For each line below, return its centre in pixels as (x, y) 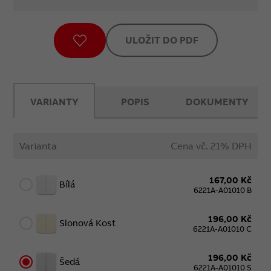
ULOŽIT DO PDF (162, 40)
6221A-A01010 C (222, 228)
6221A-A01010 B (222, 190)
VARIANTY (54, 101)
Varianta (38, 145)
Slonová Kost (88, 223)
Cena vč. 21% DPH (211, 145)
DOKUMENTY (217, 101)
